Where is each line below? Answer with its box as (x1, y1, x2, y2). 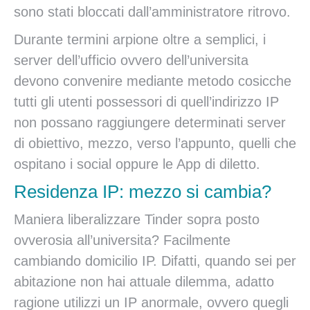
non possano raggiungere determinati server (14, 115, 286, 130)
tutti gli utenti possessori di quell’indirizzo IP (14, 94, 279, 109)
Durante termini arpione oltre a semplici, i (14, 32, 266, 47)
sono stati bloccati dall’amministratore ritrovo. (14, 4, 291, 19)
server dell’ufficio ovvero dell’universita (14, 53, 248, 68)
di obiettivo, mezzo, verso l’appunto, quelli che (14, 136, 296, 151)
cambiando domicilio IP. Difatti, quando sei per (14, 253, 296, 268)
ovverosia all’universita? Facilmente (14, 232, 230, 248)
